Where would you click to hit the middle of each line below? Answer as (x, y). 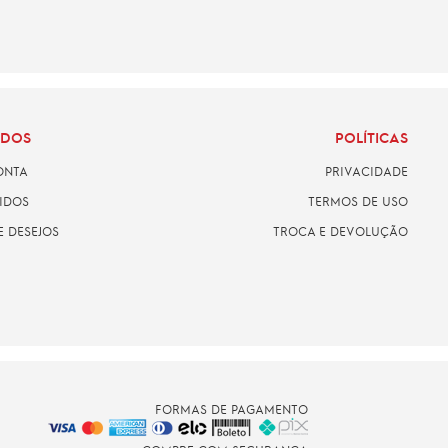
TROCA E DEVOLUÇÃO (340, 230)
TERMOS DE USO (358, 200)
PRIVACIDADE (366, 170)
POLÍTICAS (371, 136)
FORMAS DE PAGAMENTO (231, 408)
